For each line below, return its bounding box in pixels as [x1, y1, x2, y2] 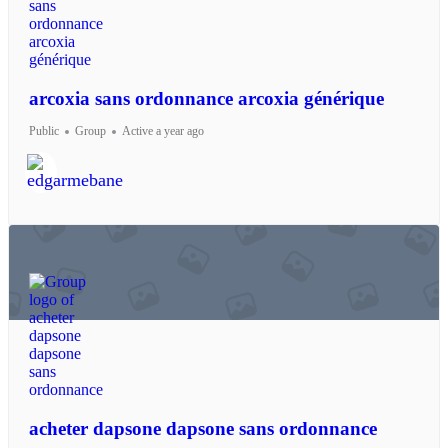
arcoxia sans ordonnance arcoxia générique [29, 88, 384, 110]
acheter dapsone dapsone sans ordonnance [29, 418, 377, 440]
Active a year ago [122, 124, 204, 139]
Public [29, 124, 59, 139]
